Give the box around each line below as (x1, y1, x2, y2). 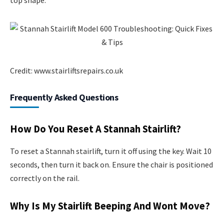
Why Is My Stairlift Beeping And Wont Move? (10, 199, 210, 213)
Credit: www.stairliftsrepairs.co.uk (10, 65, 123, 75)
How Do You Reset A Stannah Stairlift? (10, 122, 181, 136)
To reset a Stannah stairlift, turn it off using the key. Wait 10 (10, 145, 211, 156)
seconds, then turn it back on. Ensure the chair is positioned (10, 159, 213, 169)
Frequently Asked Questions (10, 91, 118, 103)
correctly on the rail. (10, 172, 79, 183)
